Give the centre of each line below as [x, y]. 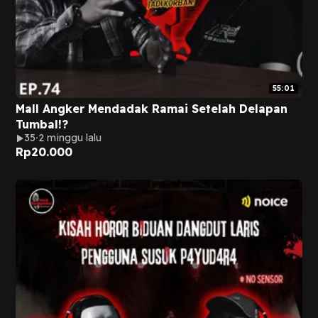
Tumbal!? [42, 124]
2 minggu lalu [70, 138]
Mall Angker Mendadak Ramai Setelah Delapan [152, 109]
